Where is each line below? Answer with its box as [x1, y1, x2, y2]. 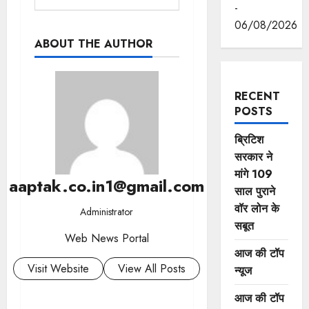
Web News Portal [64, 230, 149, 247]
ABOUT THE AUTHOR [34, 36, 152, 52]
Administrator [80, 205, 134, 219]
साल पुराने [234, 183, 275, 199]
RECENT [234, 88, 280, 104]
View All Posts [118, 261, 186, 277]
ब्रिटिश [234, 132, 263, 148]
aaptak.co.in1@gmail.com [9, 174, 205, 199]
